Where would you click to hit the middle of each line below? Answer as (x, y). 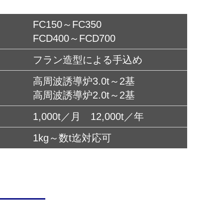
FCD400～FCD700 (74, 39)
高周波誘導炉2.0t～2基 (84, 95)
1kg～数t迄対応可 (72, 138)
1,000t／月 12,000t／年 (88, 117)
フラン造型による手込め (88, 60)
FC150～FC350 (67, 25)
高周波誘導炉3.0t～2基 (84, 81)
